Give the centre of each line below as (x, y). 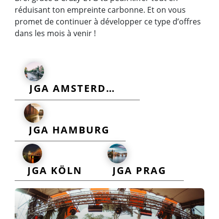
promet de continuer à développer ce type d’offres (108, 21)
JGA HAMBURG (69, 130)
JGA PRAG (139, 170)
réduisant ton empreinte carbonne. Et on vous (100, 10)
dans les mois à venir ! (55, 33)
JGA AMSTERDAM (110, 88)
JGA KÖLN (55, 170)
